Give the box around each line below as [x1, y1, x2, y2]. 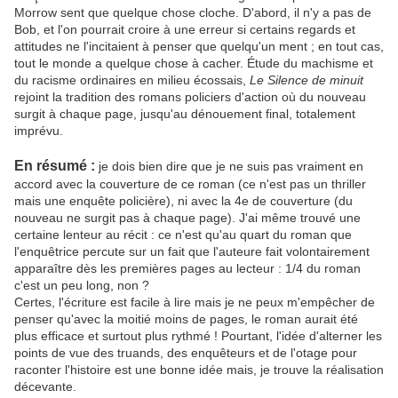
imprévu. [14, 123, 67, 139]
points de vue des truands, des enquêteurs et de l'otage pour [14, 346, 357, 361]
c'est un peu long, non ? [14, 278, 149, 293]
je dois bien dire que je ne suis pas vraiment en [95, 159, 363, 174]
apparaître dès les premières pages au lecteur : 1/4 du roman [14, 261, 361, 276]
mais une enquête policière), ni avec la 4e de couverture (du [14, 194, 353, 209]
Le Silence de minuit [250, 73, 363, 88]
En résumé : [14, 158, 95, 174]
